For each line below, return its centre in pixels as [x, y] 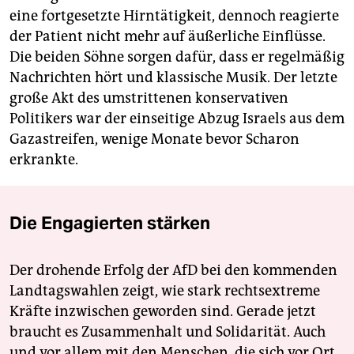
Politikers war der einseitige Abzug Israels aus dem [177, 119]
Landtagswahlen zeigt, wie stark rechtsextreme [165, 291]
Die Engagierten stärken [110, 223]
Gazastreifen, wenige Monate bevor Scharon [154, 139]
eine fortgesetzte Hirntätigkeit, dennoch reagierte [174, 16]
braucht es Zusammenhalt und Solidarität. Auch [168, 332]
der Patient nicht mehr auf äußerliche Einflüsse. [168, 37]
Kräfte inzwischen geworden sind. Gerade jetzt [163, 312]
